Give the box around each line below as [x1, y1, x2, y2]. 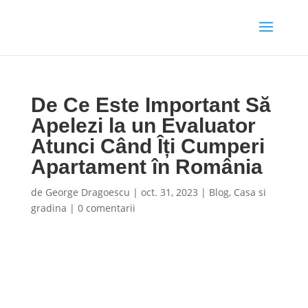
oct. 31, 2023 [140, 186, 198, 199]
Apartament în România [30, 155, 263, 178]
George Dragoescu [45, 186, 130, 199]
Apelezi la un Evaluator [30, 114, 256, 137]
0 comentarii [77, 201, 135, 214]
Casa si [233, 186, 266, 199]
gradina [30, 201, 67, 214]
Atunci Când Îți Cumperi [30, 135, 265, 157]
